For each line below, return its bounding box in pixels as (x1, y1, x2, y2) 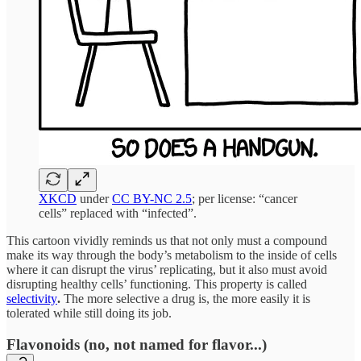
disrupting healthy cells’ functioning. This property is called (6, 276, 307, 291)
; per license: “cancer (192, 191, 297, 205)
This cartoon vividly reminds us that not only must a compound (6, 233, 327, 247)
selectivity (6, 291, 57, 305)
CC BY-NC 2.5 (112, 191, 192, 205)
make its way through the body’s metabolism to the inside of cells (6, 247, 337, 262)
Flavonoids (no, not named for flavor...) (6, 335, 267, 353)
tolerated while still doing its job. (6, 305, 172, 320)
